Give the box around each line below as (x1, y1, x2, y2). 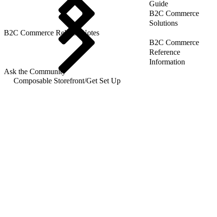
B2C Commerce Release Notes (4, 28, 99, 37)
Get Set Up (86, 76, 121, 85)
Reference (149, 47, 180, 56)
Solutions (149, 18, 178, 27)
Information (149, 57, 185, 66)
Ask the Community (4, 67, 66, 76)
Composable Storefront (14, 76, 84, 85)
